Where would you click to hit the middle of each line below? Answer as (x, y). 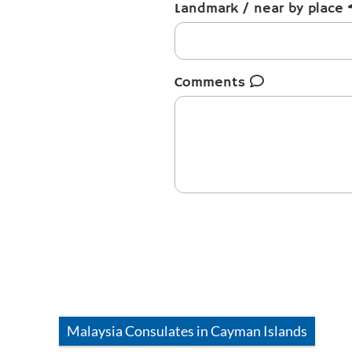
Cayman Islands (259, 331)
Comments (212, 82)
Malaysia (95, 331)
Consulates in (167, 331)
